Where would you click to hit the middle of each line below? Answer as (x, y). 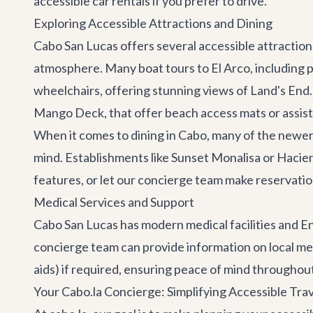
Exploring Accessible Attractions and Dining (153, 23)
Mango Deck (69, 112)
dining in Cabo (169, 135)
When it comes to (82, 135)
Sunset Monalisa (216, 157)
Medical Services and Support (114, 202)
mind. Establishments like (102, 157)
